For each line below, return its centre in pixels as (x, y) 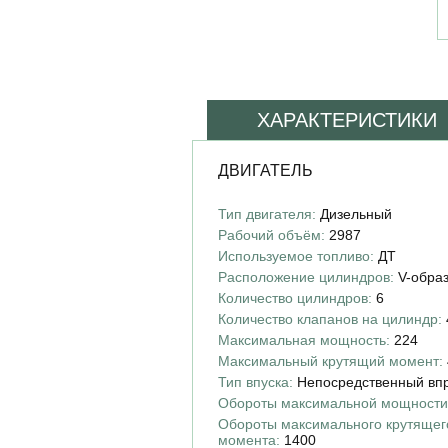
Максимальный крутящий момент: (330, 360)
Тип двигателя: (267, 213)
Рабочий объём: (271, 234)
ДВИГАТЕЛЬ (265, 170)
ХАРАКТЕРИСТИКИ (347, 119)
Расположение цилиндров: (306, 276)
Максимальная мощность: (304, 339)
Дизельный (356, 213)
